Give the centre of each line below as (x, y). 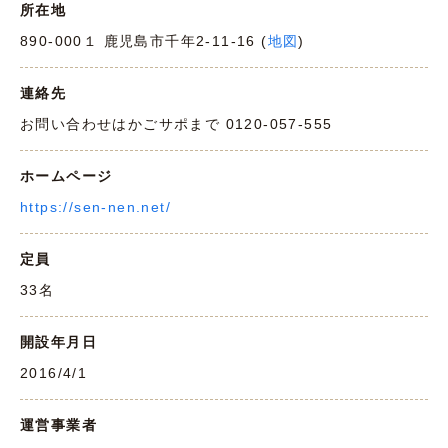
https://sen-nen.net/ (95, 207)
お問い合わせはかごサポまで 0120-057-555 (176, 124)
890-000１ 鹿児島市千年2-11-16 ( (144, 41)
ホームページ (66, 176)
